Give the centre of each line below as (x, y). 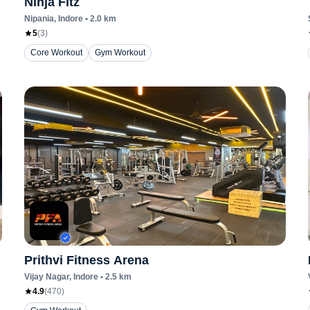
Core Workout (56, 53)
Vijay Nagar (46, 277)
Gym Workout (120, 53)
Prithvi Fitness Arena (86, 260)
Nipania (39, 19)
